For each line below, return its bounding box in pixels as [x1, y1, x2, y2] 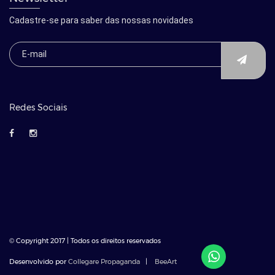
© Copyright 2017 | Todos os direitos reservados [9, 236, 161, 246]
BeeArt [155, 257, 177, 266]
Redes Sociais [9, 102, 67, 114]
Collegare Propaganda [68, 257, 140, 266]
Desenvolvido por [9, 257, 68, 266]
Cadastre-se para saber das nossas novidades [9, 15, 193, 26]
